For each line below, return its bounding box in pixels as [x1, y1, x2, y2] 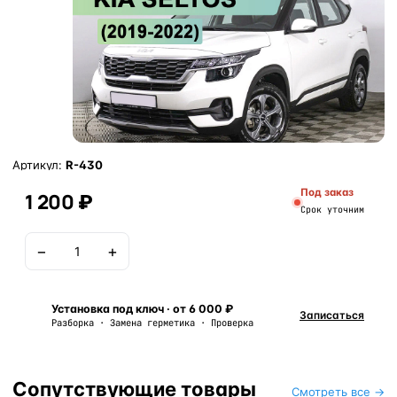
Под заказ [300, 186, 354, 198]
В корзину [227, 244, 289, 259]
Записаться [300, 308, 364, 322]
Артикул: [12, 158, 66, 172]
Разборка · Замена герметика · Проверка [51, 316, 253, 329]
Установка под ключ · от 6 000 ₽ [51, 302, 233, 315]
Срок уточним [300, 204, 364, 215]
